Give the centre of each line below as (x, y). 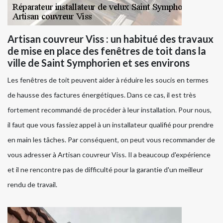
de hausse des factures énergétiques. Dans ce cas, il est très (102, 95)
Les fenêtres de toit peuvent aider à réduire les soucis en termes (108, 80)
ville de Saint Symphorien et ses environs (99, 63)
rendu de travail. (32, 185)
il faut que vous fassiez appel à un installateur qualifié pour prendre (111, 125)
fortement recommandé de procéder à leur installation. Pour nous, (110, 110)
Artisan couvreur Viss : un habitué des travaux (111, 39)
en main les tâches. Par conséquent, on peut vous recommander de (111, 140)
